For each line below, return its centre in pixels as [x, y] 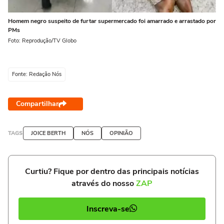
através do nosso [104, 184]
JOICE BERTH [48, 133]
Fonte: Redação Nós [37, 74]
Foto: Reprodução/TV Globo [42, 41]
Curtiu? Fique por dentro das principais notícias [112, 172]
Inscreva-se [108, 209]
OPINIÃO [121, 133]
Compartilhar [37, 104]
